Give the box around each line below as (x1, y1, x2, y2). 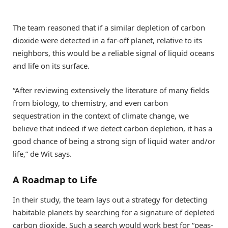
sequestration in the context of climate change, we (13, 110, 189, 121)
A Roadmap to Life (13, 173, 97, 186)
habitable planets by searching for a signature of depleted (13, 207, 215, 218)
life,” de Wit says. (13, 149, 72, 159)
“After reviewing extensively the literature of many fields (13, 85, 209, 96)
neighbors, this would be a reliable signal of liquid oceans (13, 48, 214, 59)
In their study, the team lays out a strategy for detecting (13, 194, 207, 205)
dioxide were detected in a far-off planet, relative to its (13, 35, 202, 46)
